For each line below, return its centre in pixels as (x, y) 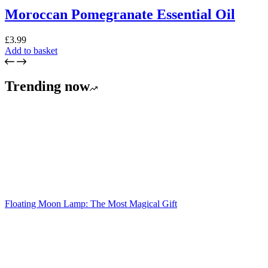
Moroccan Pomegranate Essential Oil (120, 14)
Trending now (47, 86)
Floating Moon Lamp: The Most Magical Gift (91, 204)
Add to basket (31, 50)
